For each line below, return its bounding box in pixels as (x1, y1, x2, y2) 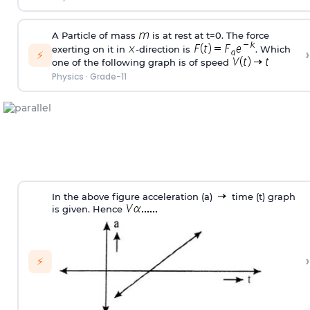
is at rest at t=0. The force (149, 29, 269, 41)
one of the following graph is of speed (51, 56, 232, 68)
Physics (51, 70, 84, 82)
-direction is (135, 43, 193, 55)
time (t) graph (228, 191, 295, 203)
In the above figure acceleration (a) (51, 191, 215, 203)
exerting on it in (51, 43, 128, 55)
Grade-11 (89, 70, 127, 82)
